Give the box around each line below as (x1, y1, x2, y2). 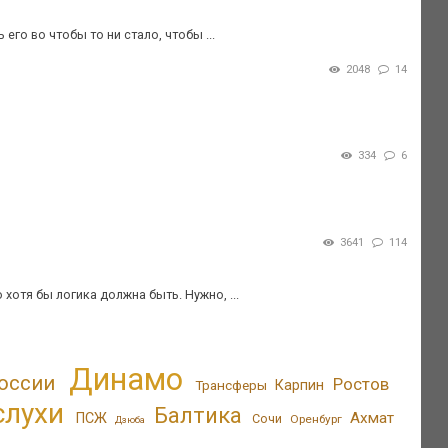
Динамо (68, 360, 183, 398)
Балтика (154, 401, 243, 428)
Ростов (333, 373, 390, 394)
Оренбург (290, 411, 342, 426)
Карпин (275, 376, 325, 394)
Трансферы (194, 376, 267, 393)
